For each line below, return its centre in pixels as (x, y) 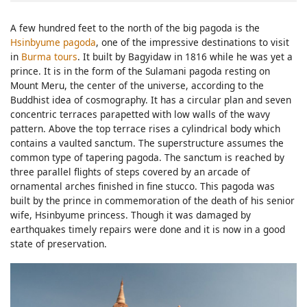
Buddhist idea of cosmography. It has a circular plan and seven (151, 99)
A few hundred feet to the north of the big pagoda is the (135, 27)
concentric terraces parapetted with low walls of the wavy (140, 114)
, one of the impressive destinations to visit (193, 42)
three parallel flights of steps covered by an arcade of (130, 171)
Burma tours (49, 56)
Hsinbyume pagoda (53, 42)
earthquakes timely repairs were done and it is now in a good (148, 229)
